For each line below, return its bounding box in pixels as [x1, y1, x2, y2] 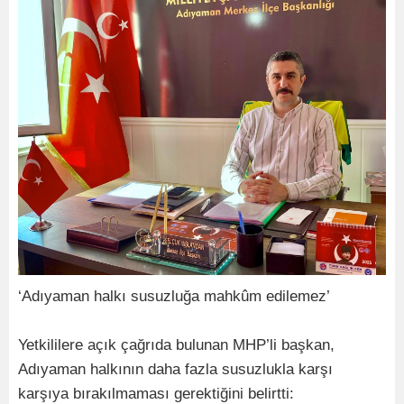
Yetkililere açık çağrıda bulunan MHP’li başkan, [18, 336, 335, 354]
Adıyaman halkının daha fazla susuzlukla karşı [18, 361, 333, 379]
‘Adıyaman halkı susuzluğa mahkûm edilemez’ [18, 288, 330, 306]
